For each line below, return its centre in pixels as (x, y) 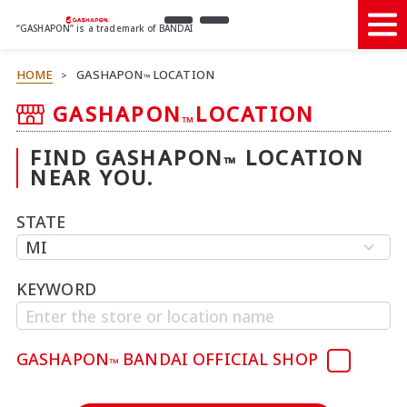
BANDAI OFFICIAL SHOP (220, 358)
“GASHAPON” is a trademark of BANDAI (104, 28)
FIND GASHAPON (127, 158)
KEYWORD (56, 289)
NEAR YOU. (93, 178)
